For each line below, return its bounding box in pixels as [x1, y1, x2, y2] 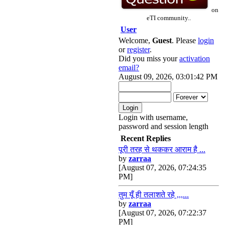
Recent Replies [121, 134, 171, 143]
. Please [172, 36, 198, 45]
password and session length [119, 122, 208, 131]
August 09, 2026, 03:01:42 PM [119, 72, 217, 81]
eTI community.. [147, 14, 191, 22]
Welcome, [119, 36, 152, 45]
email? [119, 63, 139, 72]
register [127, 45, 150, 54]
